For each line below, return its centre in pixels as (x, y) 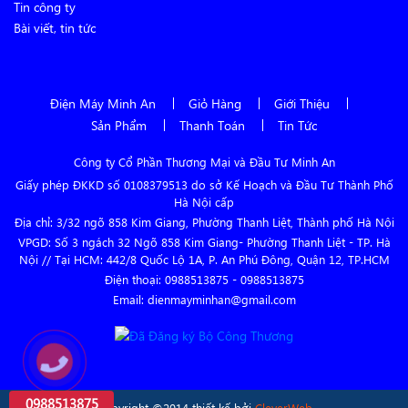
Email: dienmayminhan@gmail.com (204, 299)
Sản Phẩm (119, 125)
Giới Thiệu (301, 103)
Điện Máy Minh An (102, 103)
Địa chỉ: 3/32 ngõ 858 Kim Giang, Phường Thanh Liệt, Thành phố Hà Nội (204, 222)
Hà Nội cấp (204, 202)
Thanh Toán (212, 125)
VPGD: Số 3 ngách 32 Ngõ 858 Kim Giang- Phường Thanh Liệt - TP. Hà (204, 242)
